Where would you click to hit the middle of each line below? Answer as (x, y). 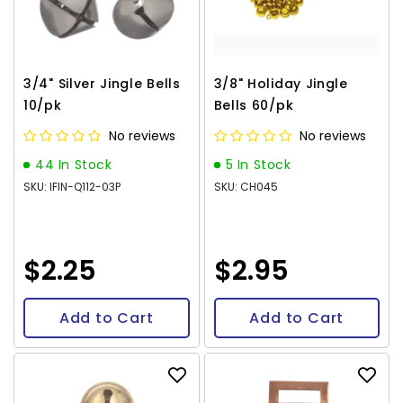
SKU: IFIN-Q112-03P (72, 187)
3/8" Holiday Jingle (281, 84)
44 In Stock (74, 165)
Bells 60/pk (254, 105)
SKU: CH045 (246, 187)
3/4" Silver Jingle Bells (102, 84)
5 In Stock (258, 165)
